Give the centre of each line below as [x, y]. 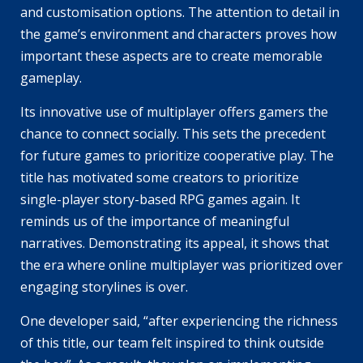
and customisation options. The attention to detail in [180, 13]
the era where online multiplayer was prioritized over [181, 265]
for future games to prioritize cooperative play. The [177, 156]
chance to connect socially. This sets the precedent [173, 134]
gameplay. [51, 78]
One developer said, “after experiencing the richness [179, 321]
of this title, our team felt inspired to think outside [172, 343]
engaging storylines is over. [104, 287]
